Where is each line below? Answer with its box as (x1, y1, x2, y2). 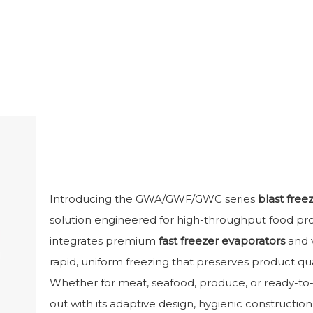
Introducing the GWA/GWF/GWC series (50, 191, 258, 205)
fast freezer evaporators (159, 233, 285, 247)
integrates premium (50, 233, 159, 247)
